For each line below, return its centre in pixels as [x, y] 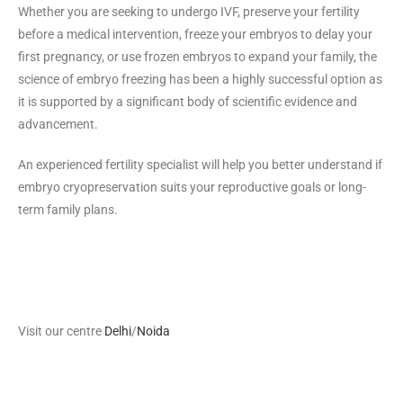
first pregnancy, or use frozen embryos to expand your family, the [197, 56]
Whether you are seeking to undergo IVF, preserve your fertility [189, 11]
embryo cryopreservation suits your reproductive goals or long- [192, 187]
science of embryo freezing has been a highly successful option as [200, 79]
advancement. [58, 124]
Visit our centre [60, 331]
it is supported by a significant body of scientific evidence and [188, 101]
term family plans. [68, 209]
